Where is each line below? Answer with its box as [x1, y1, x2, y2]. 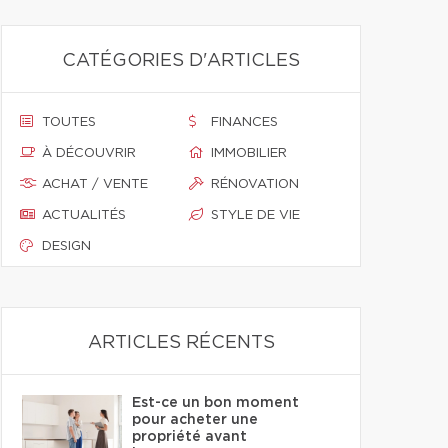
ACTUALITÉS [42, 209, 126, 222]
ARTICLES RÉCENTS [87, 334, 275, 352]
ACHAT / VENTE [42, 178, 148, 191]
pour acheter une [132, 413, 258, 427]
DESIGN [42, 240, 91, 253]
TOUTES [42, 116, 96, 129]
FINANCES [211, 116, 278, 129]
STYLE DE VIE [211, 209, 300, 222]
